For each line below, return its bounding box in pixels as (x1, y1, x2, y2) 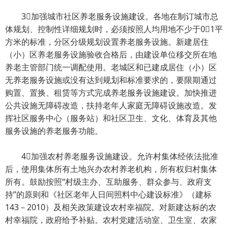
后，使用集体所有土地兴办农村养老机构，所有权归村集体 (5, 163, 217, 175)
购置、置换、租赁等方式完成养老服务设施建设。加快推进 (5, 87, 217, 98)
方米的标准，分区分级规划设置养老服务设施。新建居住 (5, 36, 209, 47)
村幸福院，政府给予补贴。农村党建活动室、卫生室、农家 (5, 214, 217, 225)
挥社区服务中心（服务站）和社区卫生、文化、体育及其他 (5, 112, 217, 124)
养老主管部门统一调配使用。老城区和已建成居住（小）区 (5, 62, 217, 73)
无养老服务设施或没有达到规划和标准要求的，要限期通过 (5, 74, 217, 85)
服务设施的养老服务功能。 (5, 125, 103, 136)
